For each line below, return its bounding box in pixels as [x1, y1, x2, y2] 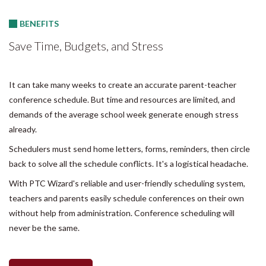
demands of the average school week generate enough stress [9, 109, 239, 119]
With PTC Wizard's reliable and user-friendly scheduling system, [9, 178, 245, 188]
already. [9, 123, 37, 134]
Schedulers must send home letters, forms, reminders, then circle [9, 143, 250, 154]
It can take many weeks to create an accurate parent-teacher [9, 79, 236, 90]
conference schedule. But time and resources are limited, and [9, 94, 235, 104]
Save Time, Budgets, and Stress [9, 38, 163, 53]
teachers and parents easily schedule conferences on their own [9, 192, 244, 203]
